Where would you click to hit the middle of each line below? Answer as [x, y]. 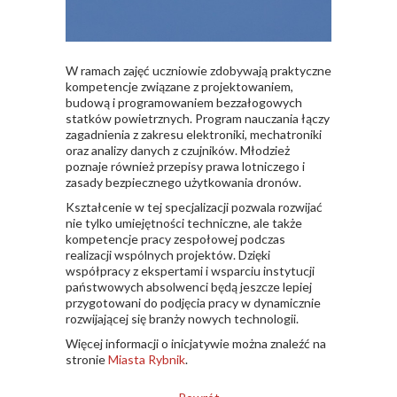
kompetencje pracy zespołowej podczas [175, 238]
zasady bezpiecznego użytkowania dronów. [183, 182]
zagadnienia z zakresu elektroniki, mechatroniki [194, 134]
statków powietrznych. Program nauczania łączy [198, 118]
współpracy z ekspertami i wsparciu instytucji [190, 270]
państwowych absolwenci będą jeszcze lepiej [189, 286]
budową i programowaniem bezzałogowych [184, 102]
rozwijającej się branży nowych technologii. [182, 318]
